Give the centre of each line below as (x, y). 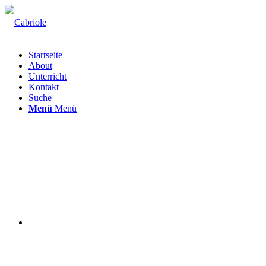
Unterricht (47, 76)
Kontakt (44, 87)
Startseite (45, 55)
